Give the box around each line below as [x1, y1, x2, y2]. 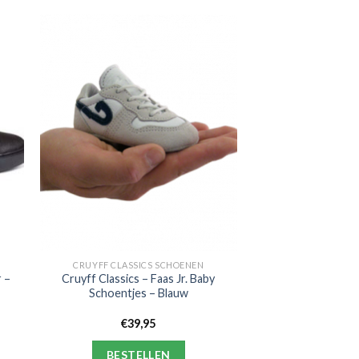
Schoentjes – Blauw [88, 286, 188, 301]
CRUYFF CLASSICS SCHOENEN [73, 259, 204, 270]
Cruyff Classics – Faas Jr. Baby [62, 272, 216, 286]
